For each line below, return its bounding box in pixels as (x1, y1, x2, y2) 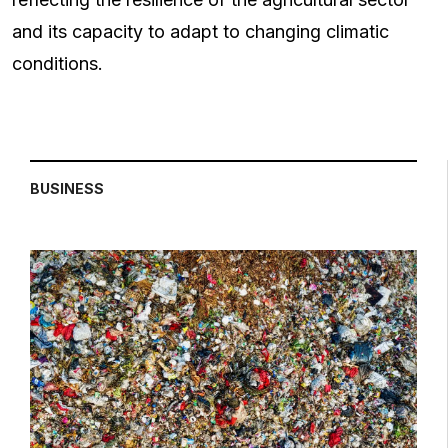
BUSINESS (30, 180, 104, 198)
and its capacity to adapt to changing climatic (12, 21, 389, 43)
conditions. (12, 53, 103, 75)
